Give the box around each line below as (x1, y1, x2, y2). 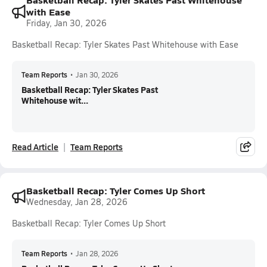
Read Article (12, 141, 58, 153)
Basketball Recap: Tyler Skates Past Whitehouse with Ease (12, 39, 238, 50)
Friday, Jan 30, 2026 (26, 17, 107, 29)
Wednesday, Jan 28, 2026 (26, 196, 128, 207)
